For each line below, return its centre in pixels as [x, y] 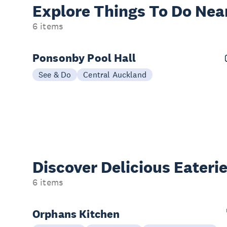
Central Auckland [115, 74]
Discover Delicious [103, 167]
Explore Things [91, 11]
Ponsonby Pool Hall [84, 58]
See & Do [55, 74]
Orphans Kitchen [76, 214]
